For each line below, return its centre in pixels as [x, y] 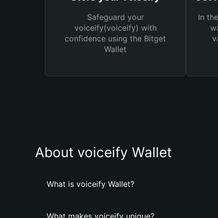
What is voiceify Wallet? [91, 184]
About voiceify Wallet [103, 152]
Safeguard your [115, 17]
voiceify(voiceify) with [115, 28]
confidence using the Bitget [115, 38]
